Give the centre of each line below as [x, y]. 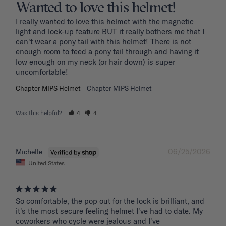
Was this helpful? [40, 112]
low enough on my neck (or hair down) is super [95, 62]
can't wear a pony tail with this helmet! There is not [103, 41]
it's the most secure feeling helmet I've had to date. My [109, 211]
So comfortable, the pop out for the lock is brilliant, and [110, 201]
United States [46, 163]
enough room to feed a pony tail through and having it [107, 51]
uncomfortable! [43, 72]
